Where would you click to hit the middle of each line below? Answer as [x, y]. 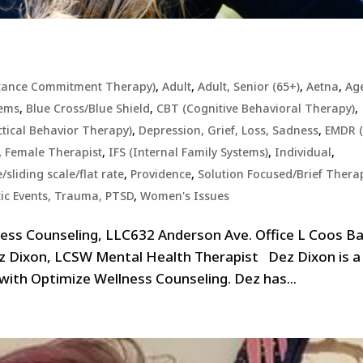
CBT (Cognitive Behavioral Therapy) [256, 108]
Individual [303, 152]
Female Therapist [54, 152]
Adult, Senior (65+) [249, 86]
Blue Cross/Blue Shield [88, 108]
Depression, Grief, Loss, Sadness [229, 130]
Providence [161, 173]
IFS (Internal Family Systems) [189, 152]
